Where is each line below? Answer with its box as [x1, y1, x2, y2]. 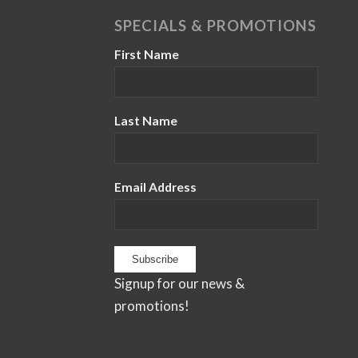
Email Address [113, 180, 197, 195]
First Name [113, 47, 179, 62]
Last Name [113, 113, 177, 129]
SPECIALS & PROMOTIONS [113, 17, 316, 35]
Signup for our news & [113, 275, 245, 292]
